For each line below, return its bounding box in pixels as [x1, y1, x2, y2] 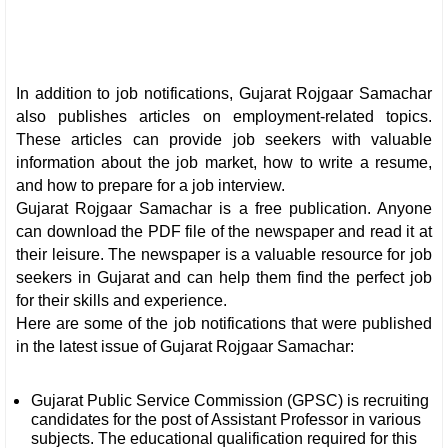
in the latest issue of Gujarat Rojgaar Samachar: [16, 337, 354, 355]
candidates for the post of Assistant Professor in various [31, 410, 421, 428]
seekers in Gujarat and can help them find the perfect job [16, 268, 432, 286]
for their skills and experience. [16, 291, 227, 309]
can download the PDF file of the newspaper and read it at [16, 222, 432, 240]
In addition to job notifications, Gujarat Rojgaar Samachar [16, 84, 432, 102]
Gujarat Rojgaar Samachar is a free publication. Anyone [16, 199, 432, 217]
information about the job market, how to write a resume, [16, 153, 432, 171]
